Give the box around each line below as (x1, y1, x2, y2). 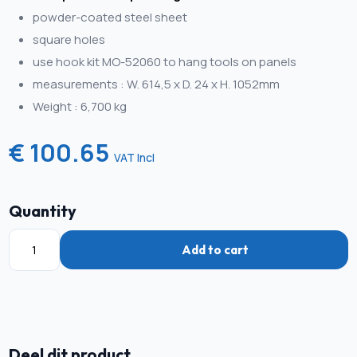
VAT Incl (114, 149, 155, 165)
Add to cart (182, 241, 249, 257)
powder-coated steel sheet (33, 8, 188, 25)
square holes (33, 30, 106, 48)
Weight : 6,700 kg (33, 97, 127, 115)
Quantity (9, 200, 77, 221)
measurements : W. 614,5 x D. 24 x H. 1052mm (33, 75, 280, 92)
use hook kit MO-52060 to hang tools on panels (33, 53, 297, 70)
